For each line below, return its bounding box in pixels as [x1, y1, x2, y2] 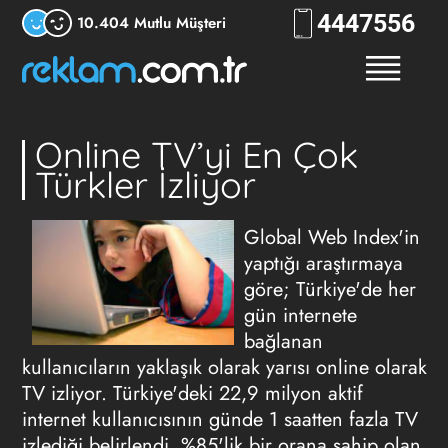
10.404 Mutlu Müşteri [76, 11, 226, 34]
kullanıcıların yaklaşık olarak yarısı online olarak [21, 353, 427, 382]
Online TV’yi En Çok [35, 132, 359, 177]
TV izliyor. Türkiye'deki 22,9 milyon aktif [21, 379, 363, 408]
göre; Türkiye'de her [244, 275, 416, 304]
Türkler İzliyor [35, 162, 257, 207]
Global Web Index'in [244, 223, 420, 252]
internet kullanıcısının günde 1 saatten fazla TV [21, 405, 418, 434]
